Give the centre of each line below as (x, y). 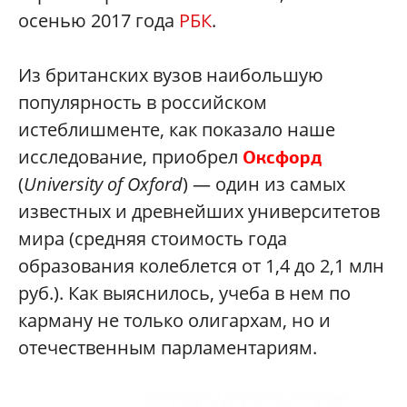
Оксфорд (282, 158)
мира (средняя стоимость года (153, 239)
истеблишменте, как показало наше (177, 130)
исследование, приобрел (130, 157)
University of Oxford (103, 184)
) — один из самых (264, 184)
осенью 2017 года (99, 21)
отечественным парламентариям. (168, 348)
